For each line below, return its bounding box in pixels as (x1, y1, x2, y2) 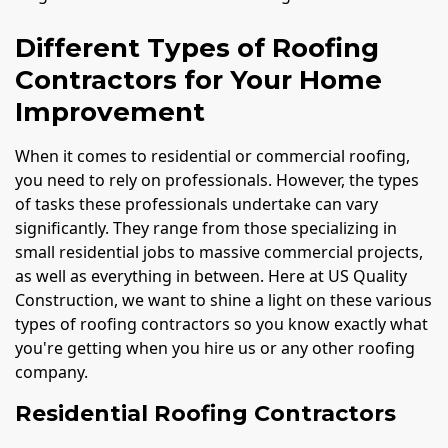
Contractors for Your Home (15, 64, 382, 97)
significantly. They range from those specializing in (15, 217, 397, 240)
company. (15, 361, 88, 384)
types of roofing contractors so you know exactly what (15, 313, 428, 336)
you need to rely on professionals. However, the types (15, 169, 419, 192)
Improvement (15, 96, 205, 129)
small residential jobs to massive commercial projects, (15, 241, 423, 264)
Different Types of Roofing (15, 32, 379, 65)
